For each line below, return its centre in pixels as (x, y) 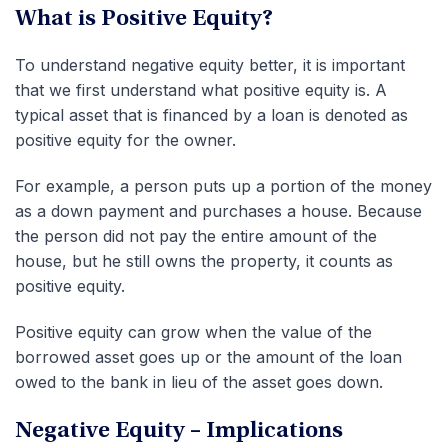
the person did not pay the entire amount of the (196, 235)
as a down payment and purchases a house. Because (218, 210)
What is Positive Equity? (144, 19)
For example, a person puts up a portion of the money (223, 185)
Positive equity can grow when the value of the (193, 331)
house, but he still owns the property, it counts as (204, 260)
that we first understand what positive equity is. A (201, 89)
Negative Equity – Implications (179, 431)
